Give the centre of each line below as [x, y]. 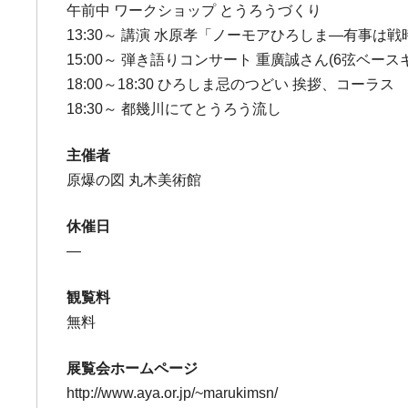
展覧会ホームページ [133, 368]
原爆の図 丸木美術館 [134, 180]
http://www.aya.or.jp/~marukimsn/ [173, 393]
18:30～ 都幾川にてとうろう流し [174, 109]
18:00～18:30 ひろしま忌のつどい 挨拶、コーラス [231, 84]
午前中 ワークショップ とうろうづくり [194, 10]
